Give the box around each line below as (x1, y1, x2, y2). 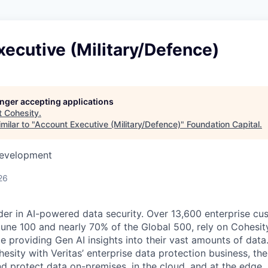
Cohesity (4, 108, 39, 118)
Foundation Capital (187, 119, 260, 129)
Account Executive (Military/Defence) (35, 119, 181, 129)
